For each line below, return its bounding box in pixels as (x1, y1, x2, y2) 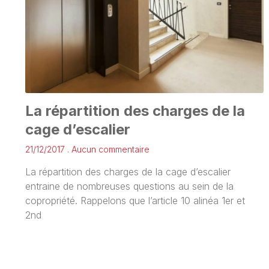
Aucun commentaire (69, 144, 150, 154)
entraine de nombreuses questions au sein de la (25, 180, 234, 192)
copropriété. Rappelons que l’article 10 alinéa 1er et (25, 194, 245, 207)
